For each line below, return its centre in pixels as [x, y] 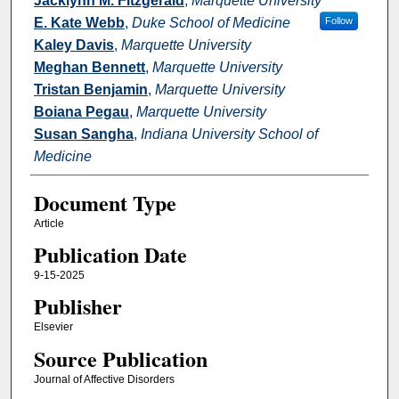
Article [49, 223]
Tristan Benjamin [90, 89]
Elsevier [53, 327]
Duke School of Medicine [211, 22]
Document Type [105, 202]
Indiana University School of [229, 134]
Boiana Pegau [81, 111]
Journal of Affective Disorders [104, 379]
